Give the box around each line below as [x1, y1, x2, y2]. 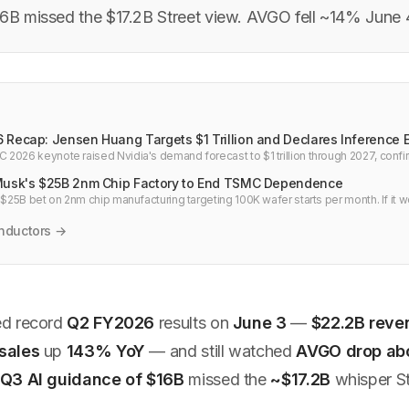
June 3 [232, 312, 287, 332]
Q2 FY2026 [67, 312, 155, 332]
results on [154, 312, 233, 332]
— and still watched [144, 341, 297, 361]
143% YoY [66, 341, 145, 361]
